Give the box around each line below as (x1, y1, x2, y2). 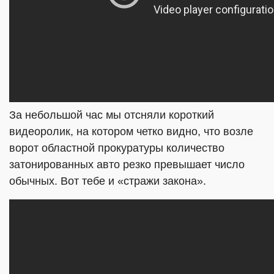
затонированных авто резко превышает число (9, 158, 245, 171)
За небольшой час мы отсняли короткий (9, 109, 214, 121)
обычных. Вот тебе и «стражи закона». (9, 175, 206, 187)
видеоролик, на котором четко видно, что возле (9, 125, 253, 138)
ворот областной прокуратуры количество (9, 142, 224, 154)
